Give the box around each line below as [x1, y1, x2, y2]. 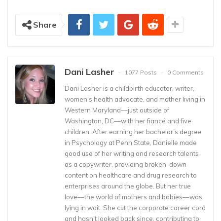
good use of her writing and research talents [65, 149, 199, 157]
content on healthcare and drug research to [65, 171, 197, 179]
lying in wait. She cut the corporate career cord [65, 203, 206, 212]
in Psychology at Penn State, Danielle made [65, 138, 197, 147]
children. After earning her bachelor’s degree [65, 127, 202, 136]
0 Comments [167, 69, 204, 76]
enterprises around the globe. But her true [65, 182, 191, 190]
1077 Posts [125, 69, 157, 76]
